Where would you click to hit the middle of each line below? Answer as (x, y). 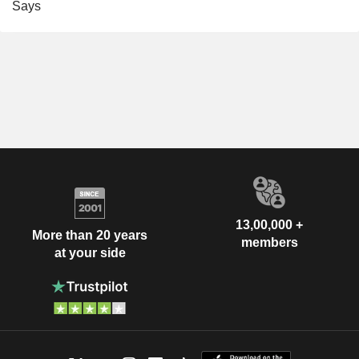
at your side (90, 252)
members (269, 243)
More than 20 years (90, 235)
